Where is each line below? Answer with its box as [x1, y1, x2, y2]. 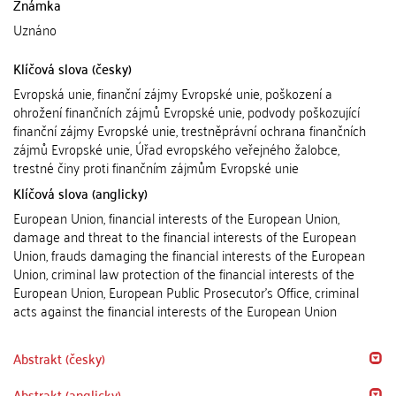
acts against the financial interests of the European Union [13, 298, 337, 323]
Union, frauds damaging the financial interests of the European [13, 242, 365, 267]
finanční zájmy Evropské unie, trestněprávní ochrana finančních [13, 118, 366, 142]
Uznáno [13, 17, 57, 42]
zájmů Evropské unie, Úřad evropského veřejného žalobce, [13, 136, 339, 161]
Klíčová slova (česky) [13, 56, 132, 80]
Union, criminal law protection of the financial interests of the [13, 261, 354, 286]
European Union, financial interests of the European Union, [13, 205, 339, 230]
